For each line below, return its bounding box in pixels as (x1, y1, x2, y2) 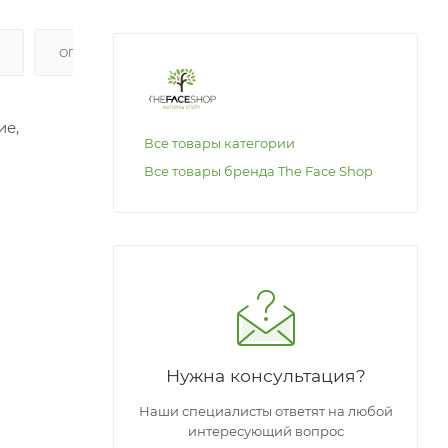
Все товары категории (144, 134, 295, 151)
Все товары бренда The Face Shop (144, 162, 373, 179)
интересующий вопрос (187, 422, 344, 439)
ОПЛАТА (58, 45, 113, 60)
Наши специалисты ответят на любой (138, 402, 393, 419)
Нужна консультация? (165, 364, 366, 386)
